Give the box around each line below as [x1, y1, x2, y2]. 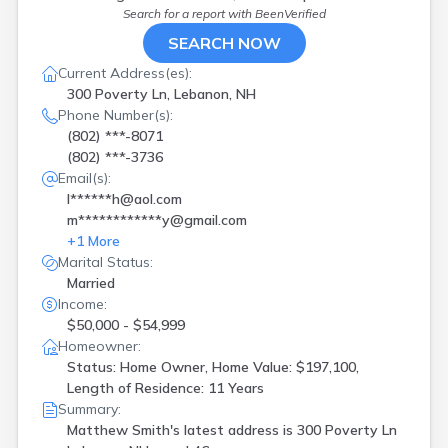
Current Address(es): [58, 64, 192, 82]
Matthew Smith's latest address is [67, 421, 297, 439]
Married [67, 274, 115, 292]
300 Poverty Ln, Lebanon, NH [67, 85, 256, 103]
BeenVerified [254, 6, 326, 21]
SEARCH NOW [167, 33, 281, 53]
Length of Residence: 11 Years [67, 379, 264, 397]
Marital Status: [58, 253, 153, 271]
